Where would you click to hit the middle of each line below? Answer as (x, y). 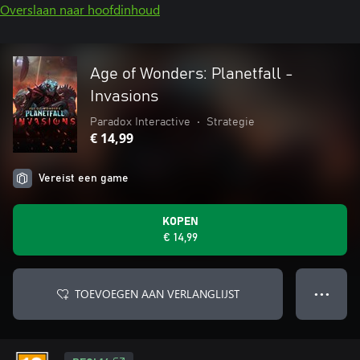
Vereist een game (84, 178)
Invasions (124, 96)
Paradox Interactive (140, 122)
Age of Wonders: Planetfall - (192, 74)
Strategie (231, 122)
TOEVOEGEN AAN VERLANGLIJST (157, 294)
